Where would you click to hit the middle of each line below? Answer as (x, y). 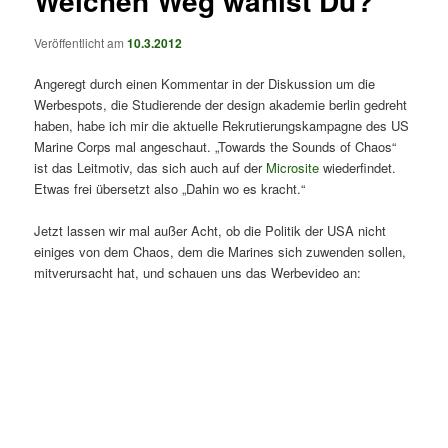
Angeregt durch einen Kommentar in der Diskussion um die (205, 83)
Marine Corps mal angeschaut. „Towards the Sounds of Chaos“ (215, 146)
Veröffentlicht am (81, 42)
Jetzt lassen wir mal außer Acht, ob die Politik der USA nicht (210, 230)
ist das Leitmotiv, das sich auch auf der (150, 167)
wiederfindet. (358, 167)
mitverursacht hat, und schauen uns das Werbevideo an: (198, 272)
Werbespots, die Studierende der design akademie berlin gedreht (221, 104)
